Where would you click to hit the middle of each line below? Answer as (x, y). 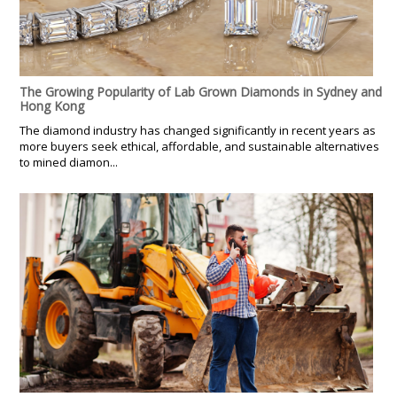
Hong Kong (52, 105)
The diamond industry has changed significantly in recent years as (198, 130)
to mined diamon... (69, 162)
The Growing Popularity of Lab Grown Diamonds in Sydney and (201, 91)
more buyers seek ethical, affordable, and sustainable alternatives (199, 146)
